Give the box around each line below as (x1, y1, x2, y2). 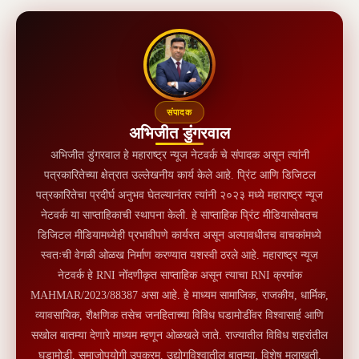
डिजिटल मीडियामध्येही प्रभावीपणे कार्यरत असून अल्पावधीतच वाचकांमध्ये (38, 228, 321, 241)
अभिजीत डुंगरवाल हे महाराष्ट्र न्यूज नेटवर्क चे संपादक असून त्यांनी (50, 148, 309, 161)
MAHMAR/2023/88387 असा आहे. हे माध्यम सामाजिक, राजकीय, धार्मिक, (30, 288, 329, 301)
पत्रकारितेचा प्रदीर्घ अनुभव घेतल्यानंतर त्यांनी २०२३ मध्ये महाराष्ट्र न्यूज (36, 188, 323, 201)
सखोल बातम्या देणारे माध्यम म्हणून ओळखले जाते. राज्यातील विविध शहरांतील (31, 329, 328, 341)
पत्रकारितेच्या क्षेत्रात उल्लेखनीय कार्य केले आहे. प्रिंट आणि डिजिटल (43, 168, 316, 181)
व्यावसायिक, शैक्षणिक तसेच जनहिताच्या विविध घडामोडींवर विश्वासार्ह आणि (35, 309, 324, 321)
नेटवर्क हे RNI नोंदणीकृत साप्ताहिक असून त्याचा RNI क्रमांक (57, 268, 302, 281)
